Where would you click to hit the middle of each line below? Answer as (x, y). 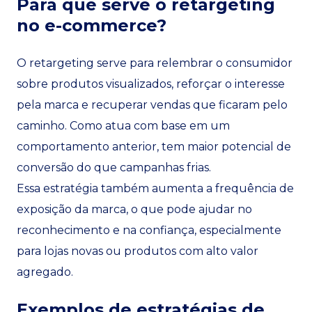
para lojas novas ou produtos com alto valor (138, 251)
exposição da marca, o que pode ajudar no (134, 209)
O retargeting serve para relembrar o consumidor (155, 63)
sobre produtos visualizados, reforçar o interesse (151, 84)
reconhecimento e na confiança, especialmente (149, 230)
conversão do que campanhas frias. (114, 167)
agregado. (45, 272)
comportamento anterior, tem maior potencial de (154, 147)
